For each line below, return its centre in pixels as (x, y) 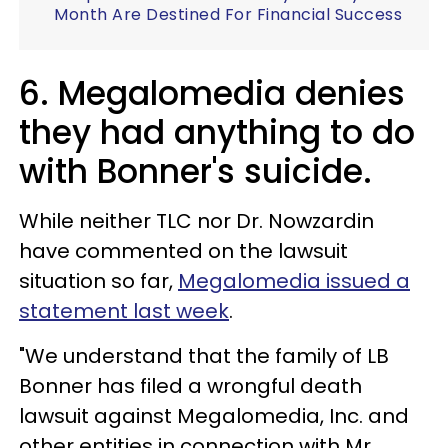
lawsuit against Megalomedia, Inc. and (214, 415)
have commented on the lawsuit (183, 250)
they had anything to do (217, 132)
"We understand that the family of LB (204, 355)
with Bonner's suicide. (200, 171)
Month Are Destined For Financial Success (228, 14)
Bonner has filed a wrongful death (190, 385)
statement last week (124, 310)
